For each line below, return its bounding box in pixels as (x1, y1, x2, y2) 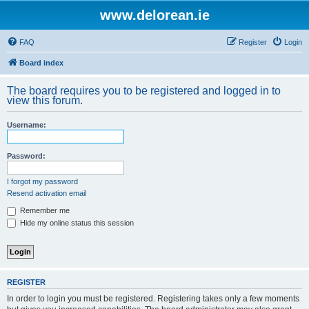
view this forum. (7, 94, 83, 106)
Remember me (18, 206, 70, 215)
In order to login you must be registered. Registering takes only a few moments (7, 293, 299, 303)
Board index (19, 59, 63, 67)
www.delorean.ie (99, 8, 210, 23)
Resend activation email (7, 189, 86, 197)
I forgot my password (7, 177, 78, 186)
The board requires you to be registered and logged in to (7, 85, 281, 97)
